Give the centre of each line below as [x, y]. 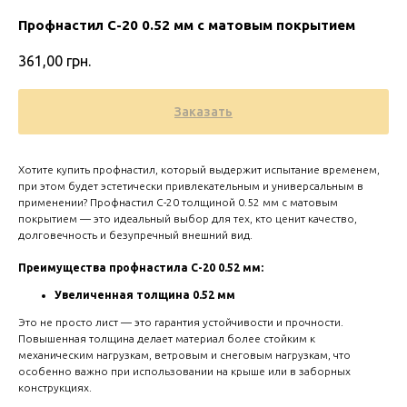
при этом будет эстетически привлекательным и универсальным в [191, 186]
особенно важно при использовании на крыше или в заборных [184, 372]
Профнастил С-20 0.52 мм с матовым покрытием [187, 25]
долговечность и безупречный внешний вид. [135, 235]
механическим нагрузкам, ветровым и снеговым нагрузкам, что [184, 355]
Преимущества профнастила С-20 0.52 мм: [141, 268]
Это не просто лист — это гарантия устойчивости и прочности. [181, 323]
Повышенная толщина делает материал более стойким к [167, 339]
